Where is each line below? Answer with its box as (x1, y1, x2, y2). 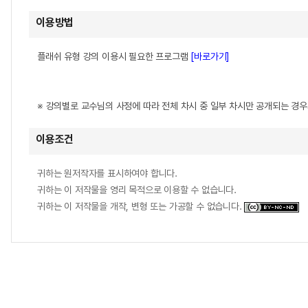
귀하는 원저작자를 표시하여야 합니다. (37, 168, 177, 179)
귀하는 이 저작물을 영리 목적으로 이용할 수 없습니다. (37, 184, 236, 195)
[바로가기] (190, 51, 230, 62)
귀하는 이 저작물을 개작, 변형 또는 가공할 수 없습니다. (37, 201, 245, 212)
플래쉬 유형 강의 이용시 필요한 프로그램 (37, 51, 191, 62)
